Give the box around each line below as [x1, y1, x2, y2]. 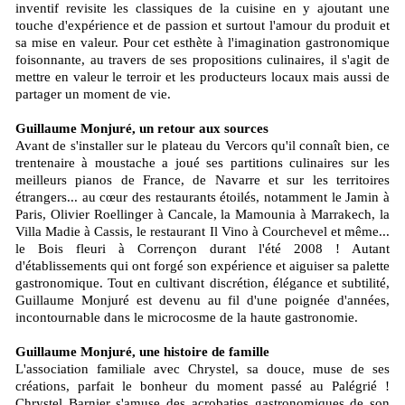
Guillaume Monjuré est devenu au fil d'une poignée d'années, [15, 293, 390, 308]
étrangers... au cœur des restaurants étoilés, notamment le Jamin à [15, 190, 390, 205]
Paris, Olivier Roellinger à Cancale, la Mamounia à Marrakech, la [15, 207, 390, 222]
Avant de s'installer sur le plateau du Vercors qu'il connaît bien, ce [15, 138, 390, 154]
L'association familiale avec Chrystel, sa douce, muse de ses [15, 362, 390, 377]
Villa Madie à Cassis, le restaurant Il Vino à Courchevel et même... [15, 224, 390, 240]
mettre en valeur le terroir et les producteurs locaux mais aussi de [15, 70, 390, 85]
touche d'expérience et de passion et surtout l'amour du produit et [15, 18, 390, 33]
